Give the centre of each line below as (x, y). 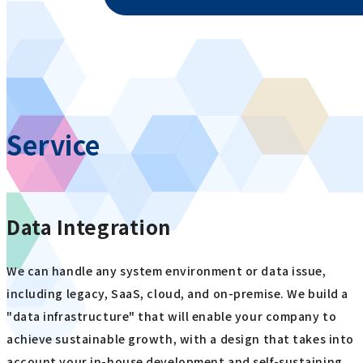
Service (53, 144)
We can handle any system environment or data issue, (167, 270)
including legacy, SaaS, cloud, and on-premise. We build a (177, 293)
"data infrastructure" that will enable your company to (172, 316)
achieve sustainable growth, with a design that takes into (180, 338)
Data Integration (89, 226)
